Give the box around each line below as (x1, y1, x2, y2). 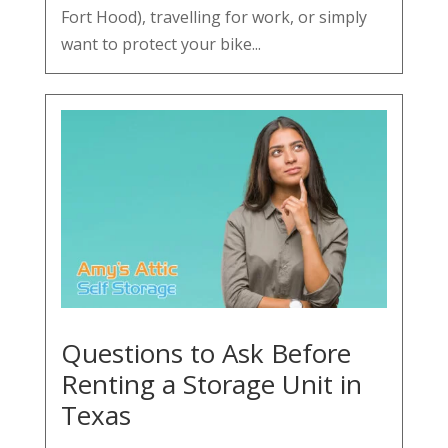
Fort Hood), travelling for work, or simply (60, 5, 367, 28)
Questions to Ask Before (60, 334, 351, 371)
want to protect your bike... (60, 32, 261, 55)
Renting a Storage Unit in (60, 365, 362, 402)
